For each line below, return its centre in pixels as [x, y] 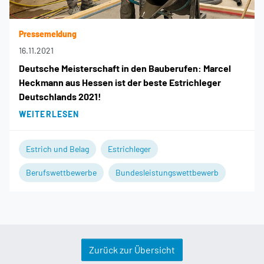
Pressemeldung [48, 34]
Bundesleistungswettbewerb [167, 172]
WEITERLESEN [49, 114]
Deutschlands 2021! [60, 96]
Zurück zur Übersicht [132, 249]
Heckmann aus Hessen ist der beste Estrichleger [120, 82]
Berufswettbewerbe [61, 172]
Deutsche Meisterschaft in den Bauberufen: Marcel [125, 68]
